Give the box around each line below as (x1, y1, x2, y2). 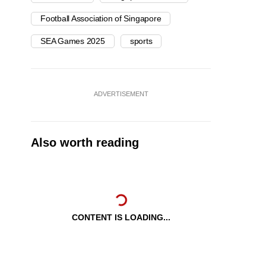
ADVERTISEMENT (93, 90, 148, 98)
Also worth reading (31, 136, 139, 150)
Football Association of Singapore (40, 14, 161, 24)
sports (129, 36, 153, 46)
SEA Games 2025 (40, 36, 105, 46)
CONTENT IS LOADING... (71, 213, 170, 223)
